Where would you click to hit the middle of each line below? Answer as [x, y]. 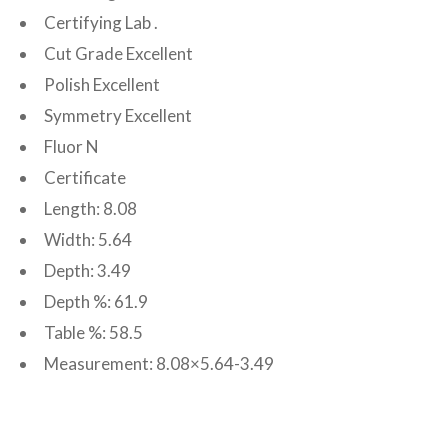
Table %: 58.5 [93, 332]
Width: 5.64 [88, 239]
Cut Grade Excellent [118, 53]
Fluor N [71, 146]
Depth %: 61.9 [96, 301]
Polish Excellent [102, 84]
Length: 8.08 [90, 208]
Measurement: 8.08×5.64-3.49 [159, 363]
